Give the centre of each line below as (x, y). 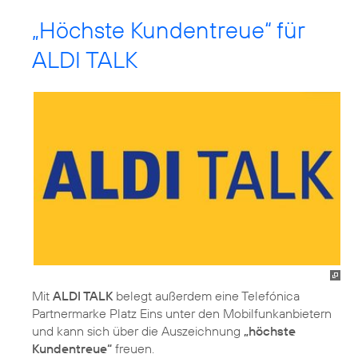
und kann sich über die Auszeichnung (138, 330)
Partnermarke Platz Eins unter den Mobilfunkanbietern (182, 313)
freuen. (133, 348)
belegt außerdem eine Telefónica (206, 295)
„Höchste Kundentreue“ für (168, 30)
